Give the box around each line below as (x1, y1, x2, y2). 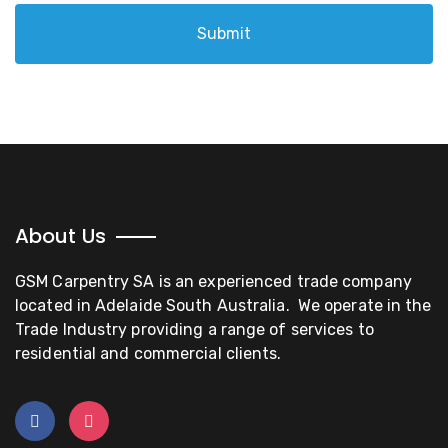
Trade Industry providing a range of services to (15, 320, 374, 340)
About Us (15, 222, 106, 251)
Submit (197, 24, 251, 44)
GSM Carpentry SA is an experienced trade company (15, 272, 412, 292)
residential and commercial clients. (15, 344, 282, 364)
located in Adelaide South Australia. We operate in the (15, 296, 432, 316)
